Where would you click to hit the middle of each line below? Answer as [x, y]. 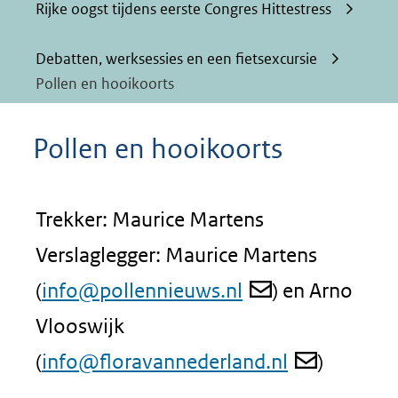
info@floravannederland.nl [165, 361]
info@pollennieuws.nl [142, 290]
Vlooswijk [80, 326]
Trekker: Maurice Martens [150, 219]
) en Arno [312, 290]
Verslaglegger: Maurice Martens [176, 255]
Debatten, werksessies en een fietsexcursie [176, 59]
